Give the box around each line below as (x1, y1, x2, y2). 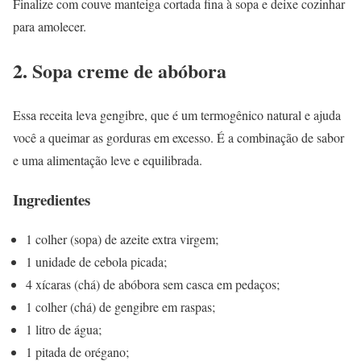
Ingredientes (13, 188, 90, 210)
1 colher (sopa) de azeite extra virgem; (26, 230, 218, 247)
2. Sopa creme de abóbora (13, 56, 226, 85)
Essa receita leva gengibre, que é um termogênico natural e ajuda (13, 106, 341, 124)
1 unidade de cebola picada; (26, 252, 167, 270)
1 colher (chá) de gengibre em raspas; (26, 297, 215, 315)
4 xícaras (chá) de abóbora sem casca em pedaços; (26, 275, 280, 293)
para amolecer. (13, 18, 86, 35)
